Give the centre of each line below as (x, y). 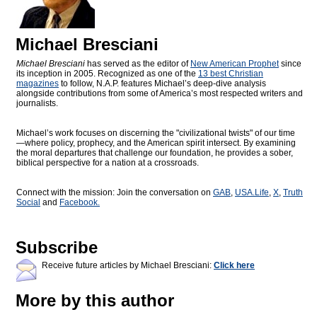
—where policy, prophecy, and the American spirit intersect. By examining (156, 143)
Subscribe (57, 248)
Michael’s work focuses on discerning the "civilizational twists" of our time (156, 133)
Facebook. (80, 203)
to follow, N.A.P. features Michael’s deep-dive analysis (162, 84)
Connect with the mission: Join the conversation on (115, 193)
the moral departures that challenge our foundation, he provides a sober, (155, 153)
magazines (38, 84)
